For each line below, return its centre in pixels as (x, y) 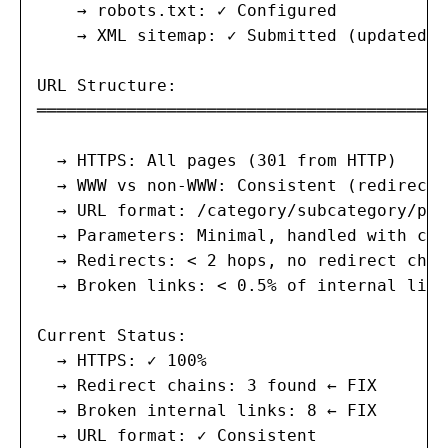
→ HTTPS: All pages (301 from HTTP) (217, 160)
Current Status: (112, 335)
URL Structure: (107, 85)
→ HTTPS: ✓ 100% (122, 360)
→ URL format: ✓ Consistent (177, 435)
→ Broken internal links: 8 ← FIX (207, 410)
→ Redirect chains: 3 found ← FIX (207, 385)
